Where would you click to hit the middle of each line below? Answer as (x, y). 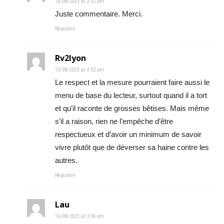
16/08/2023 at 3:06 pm (79, 216)
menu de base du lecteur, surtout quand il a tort (131, 95)
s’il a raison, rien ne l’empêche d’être (114, 121)
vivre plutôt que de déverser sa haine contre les (132, 147)
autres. (66, 160)
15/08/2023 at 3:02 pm (79, 69)
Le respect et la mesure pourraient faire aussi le (132, 82)
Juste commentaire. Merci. (99, 13)
